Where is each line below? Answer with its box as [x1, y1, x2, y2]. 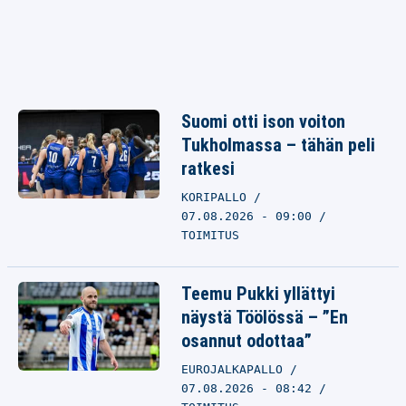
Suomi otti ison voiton [181, 111, 345, 132]
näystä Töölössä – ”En [181, 306, 348, 328]
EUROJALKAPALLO [181, 362, 290, 376]
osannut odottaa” [181, 330, 312, 352]
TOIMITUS [181, 228, 239, 242]
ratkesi [181, 158, 235, 179]
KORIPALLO [181, 190, 254, 204]
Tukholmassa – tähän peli [181, 134, 375, 156]
